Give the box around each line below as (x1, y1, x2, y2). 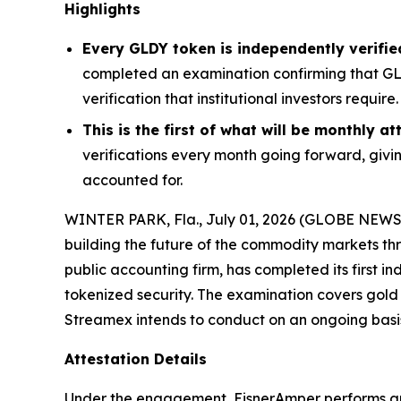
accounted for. (82, 171, 183, 190)
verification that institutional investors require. (82, 90, 398, 108)
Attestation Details (64, 350, 207, 369)
